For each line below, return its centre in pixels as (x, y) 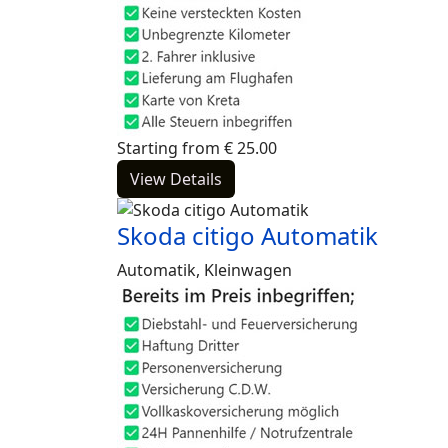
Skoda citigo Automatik (247, 235)
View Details (176, 179)
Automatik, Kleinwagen (204, 270)
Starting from (168, 148)
